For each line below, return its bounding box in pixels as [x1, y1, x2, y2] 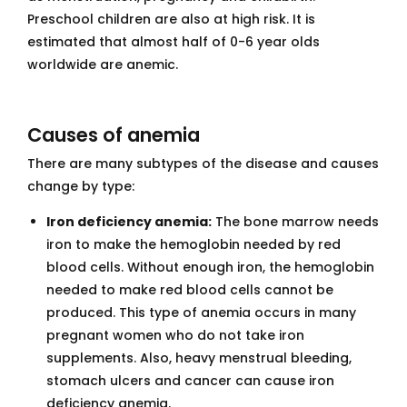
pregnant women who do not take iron [46, 326, 304, 345]
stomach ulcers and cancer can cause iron [46, 372, 334, 391]
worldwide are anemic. [27, 55, 178, 74]
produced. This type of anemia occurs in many [46, 303, 356, 323]
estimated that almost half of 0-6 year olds [27, 33, 320, 51]
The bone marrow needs [212, 213, 379, 232]
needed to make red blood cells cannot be [46, 281, 333, 300]
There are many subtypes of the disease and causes [27, 154, 379, 174]
